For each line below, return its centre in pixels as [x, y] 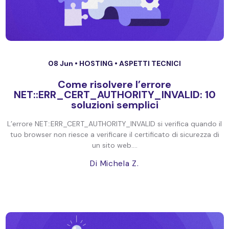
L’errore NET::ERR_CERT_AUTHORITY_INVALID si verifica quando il [114, 124]
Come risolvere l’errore [114, 84]
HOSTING [97, 63]
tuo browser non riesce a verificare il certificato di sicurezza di [114, 134]
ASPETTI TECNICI [150, 63]
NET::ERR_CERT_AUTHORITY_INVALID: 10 [114, 95]
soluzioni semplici [114, 105]
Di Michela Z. [114, 164]
